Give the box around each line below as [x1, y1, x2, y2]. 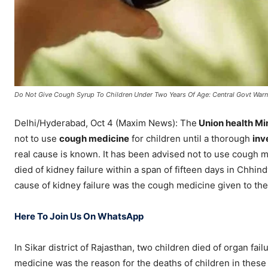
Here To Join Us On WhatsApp [14, 211, 144, 223]
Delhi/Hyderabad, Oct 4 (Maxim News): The [14, 117, 197, 129]
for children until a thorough [129, 133, 252, 145]
